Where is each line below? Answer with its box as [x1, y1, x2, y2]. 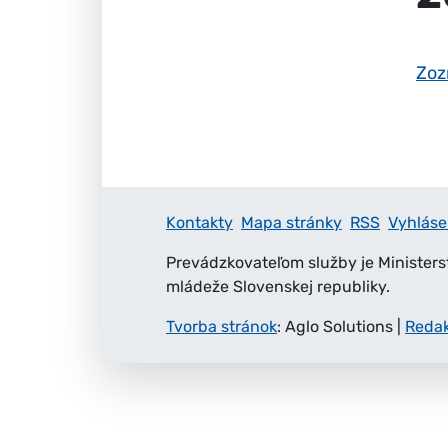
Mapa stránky [241, 213, 342, 232]
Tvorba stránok [166, 317, 277, 336]
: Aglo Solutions [277, 317, 397, 336]
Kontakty [166, 213, 233, 232]
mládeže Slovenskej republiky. [166, 277, 390, 296]
